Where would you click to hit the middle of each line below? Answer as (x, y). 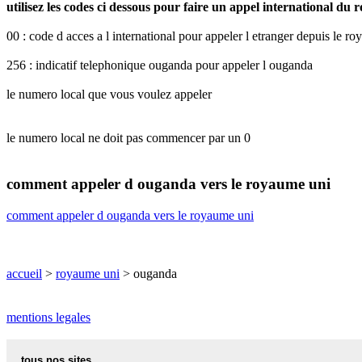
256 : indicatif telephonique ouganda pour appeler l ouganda (160, 65)
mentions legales (48, 317)
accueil (24, 273)
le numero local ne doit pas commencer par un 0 (128, 138)
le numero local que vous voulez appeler (109, 95)
